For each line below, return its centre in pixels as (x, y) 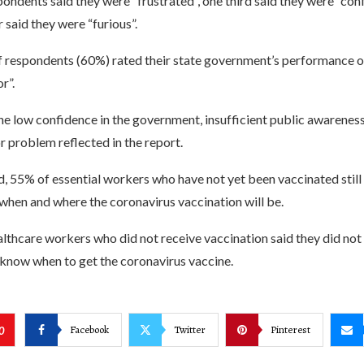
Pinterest (290, 329)
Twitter (189, 329)
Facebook (89, 329)
